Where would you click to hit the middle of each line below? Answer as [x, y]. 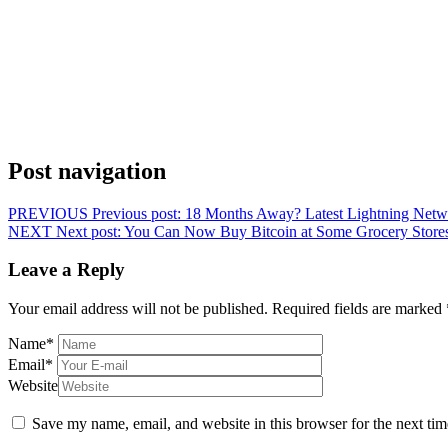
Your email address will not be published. [138, 309]
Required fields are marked [359, 309]
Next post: [88, 231]
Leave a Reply [66, 270]
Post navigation [87, 170]
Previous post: [136, 213]
